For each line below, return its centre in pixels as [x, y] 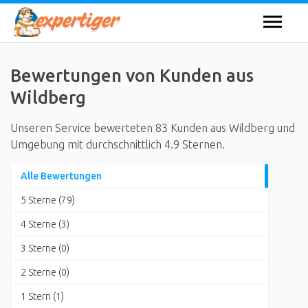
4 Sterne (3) [45, 224]
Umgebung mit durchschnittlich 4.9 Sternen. [118, 144]
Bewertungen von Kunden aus [132, 75]
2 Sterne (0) [45, 272]
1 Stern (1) [42, 296]
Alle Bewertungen [61, 176]
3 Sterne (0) [45, 248]
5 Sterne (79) [48, 200]
